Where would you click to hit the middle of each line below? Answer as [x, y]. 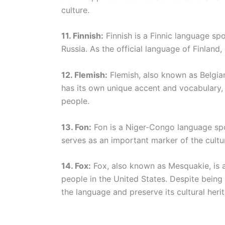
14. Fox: [76, 166]
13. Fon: [76, 127]
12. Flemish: [84, 75]
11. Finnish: [82, 36]
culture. [75, 10]
